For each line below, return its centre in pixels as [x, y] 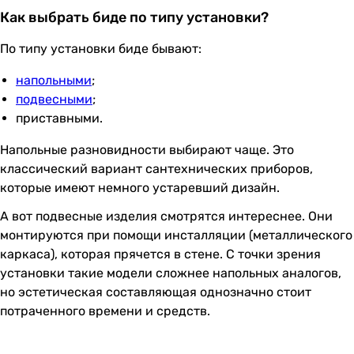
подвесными [54, 99]
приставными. [59, 118]
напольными [54, 80]
